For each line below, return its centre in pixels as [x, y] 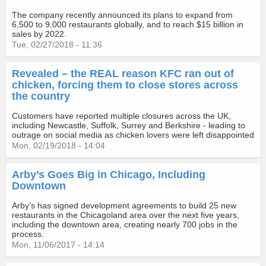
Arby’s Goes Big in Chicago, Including [109, 175]
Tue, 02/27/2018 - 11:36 [57, 45]
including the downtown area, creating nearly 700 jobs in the [125, 224]
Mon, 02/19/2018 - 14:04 [58, 145]
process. [28, 234]
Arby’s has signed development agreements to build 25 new [124, 205]
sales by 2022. [39, 34]
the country [41, 96]
